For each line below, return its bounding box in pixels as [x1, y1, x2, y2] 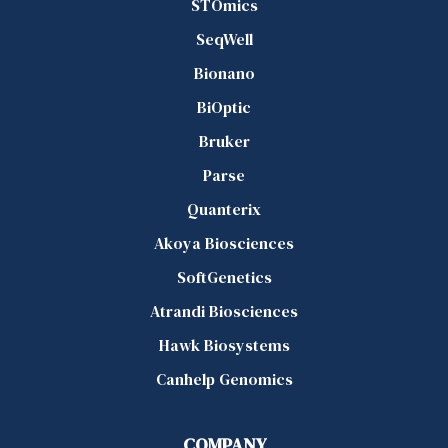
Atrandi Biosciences [150, 299, 298, 322]
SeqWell [195, 27, 253, 50]
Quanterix [187, 197, 261, 220]
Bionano [193, 61, 255, 84]
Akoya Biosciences [154, 231, 294, 254]
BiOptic [197, 95, 251, 118]
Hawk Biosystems [158, 333, 290, 356]
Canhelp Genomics [155, 367, 293, 390]
